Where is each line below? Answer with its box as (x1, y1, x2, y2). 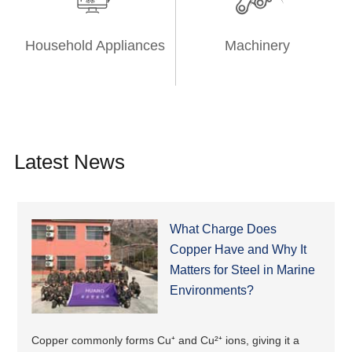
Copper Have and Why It (169, 243, 306, 257)
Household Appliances (24, 38, 165, 54)
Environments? (169, 284, 254, 298)
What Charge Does (169, 222, 277, 236)
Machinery (224, 38, 290, 54)
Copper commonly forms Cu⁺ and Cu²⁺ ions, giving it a (31, 333, 300, 346)
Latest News (13, 150, 125, 174)
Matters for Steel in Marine (169, 263, 315, 277)
